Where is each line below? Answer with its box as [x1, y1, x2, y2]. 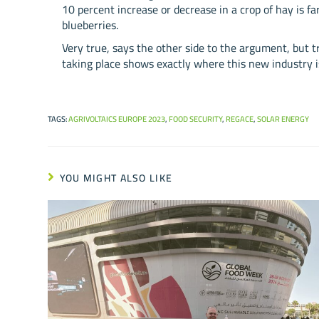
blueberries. [62, 14, 119, 36]
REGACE [226, 111, 254, 126]
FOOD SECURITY [169, 111, 223, 126]
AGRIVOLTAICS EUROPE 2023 [68, 111, 166, 126]
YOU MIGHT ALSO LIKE [59, 168, 173, 187]
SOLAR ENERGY [257, 111, 310, 126]
